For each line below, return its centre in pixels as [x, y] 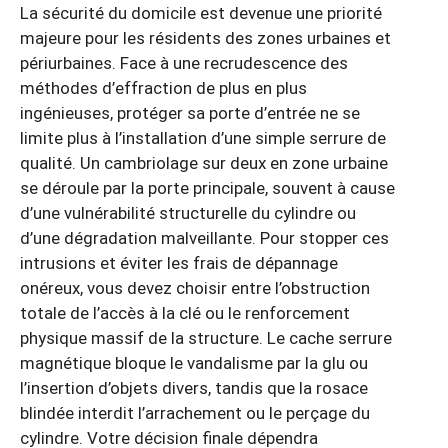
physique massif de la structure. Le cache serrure [206, 338]
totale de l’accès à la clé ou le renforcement [185, 313]
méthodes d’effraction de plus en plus [163, 88]
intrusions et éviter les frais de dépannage [179, 263]
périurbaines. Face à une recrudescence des [184, 63]
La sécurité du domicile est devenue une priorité [201, 13]
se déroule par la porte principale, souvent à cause [207, 188]
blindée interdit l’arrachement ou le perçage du [195, 413]
